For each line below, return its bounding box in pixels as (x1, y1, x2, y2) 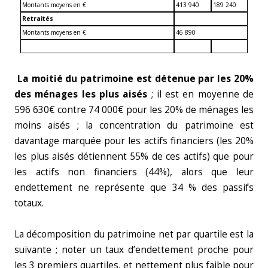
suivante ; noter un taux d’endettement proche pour (14, 243, 254, 256)
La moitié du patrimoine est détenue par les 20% (17, 72, 254, 85)
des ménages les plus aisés (14, 88, 148, 100)
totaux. (14, 197, 44, 209)
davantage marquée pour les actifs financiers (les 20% (14, 135, 254, 147)
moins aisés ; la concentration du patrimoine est (14, 119, 254, 132)
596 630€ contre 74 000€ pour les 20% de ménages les (14, 103, 254, 116)
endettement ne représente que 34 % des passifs (14, 181, 254, 194)
